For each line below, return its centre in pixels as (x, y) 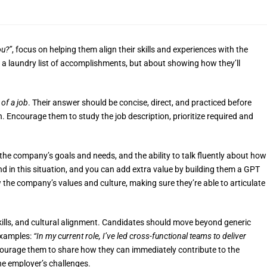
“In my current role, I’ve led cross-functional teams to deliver (140, 236)
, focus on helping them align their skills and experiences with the (130, 49)
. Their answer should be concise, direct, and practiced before (140, 102)
